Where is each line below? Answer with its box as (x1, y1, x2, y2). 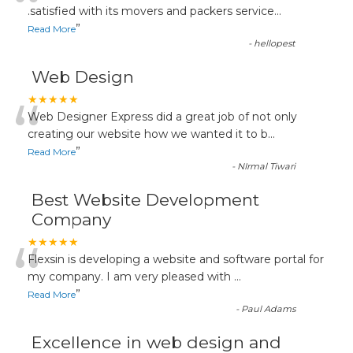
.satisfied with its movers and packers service (28, 4, 274, 18)
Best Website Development (32, 190, 259, 210)
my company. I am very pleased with (28, 269, 234, 284)
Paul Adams (241, 303, 296, 314)
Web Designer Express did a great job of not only (28, 110, 297, 124)
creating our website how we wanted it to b (28, 127, 268, 141)
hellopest (254, 38, 296, 49)
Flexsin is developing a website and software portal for (28, 252, 324, 266)
